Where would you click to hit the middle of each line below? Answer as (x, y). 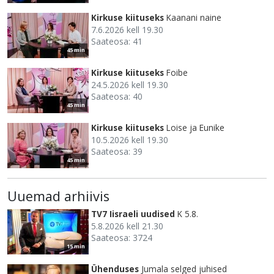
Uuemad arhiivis (58, 196)
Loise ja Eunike (195, 127)
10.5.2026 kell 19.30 (130, 139)
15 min (76, 246)
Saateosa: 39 (117, 151)
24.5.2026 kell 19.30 (130, 84)
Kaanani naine (194, 17)
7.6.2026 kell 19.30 (127, 29)
